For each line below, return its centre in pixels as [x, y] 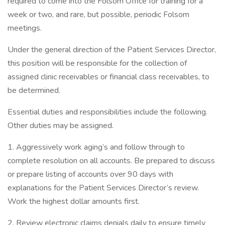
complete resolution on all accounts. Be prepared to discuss [111, 161]
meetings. [25, 28]
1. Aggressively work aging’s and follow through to [96, 147]
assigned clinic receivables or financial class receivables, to [108, 77]
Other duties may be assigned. [61, 126]
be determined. [35, 90]
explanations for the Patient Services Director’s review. [103, 188]
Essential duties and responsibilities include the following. [107, 112]
